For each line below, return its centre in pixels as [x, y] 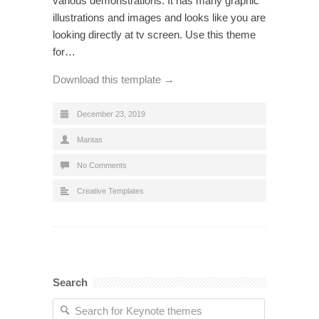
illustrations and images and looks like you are [159, 17]
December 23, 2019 [111, 114]
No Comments [102, 165]
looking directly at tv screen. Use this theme [154, 34]
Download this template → [114, 79]
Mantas [90, 139]
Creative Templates [110, 190]
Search [70, 282]
